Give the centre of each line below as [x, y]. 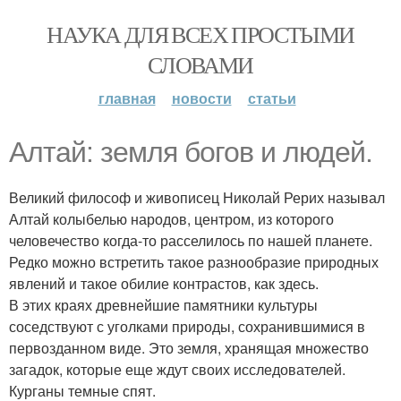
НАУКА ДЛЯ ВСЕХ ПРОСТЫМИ [200, 34]
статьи [272, 98]
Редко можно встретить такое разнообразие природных [194, 262]
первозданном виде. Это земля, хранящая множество [189, 348]
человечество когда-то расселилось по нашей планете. [191, 240]
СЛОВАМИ [200, 64]
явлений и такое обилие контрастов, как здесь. [164, 283]
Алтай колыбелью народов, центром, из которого [171, 219]
